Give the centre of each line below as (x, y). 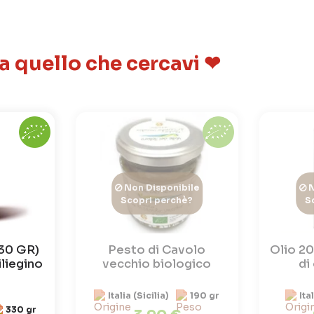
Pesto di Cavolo (157, 250)
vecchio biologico (157, 264)
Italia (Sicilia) (139, 295)
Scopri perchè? (157, 200)
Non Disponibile (160, 188)
